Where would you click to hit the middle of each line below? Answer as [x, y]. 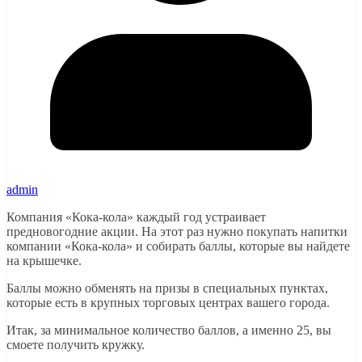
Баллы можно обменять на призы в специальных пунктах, [167, 288]
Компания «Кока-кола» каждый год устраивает [136, 217]
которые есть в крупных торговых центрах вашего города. [168, 302]
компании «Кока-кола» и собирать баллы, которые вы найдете [178, 246]
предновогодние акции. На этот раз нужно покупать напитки [177, 231]
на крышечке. [44, 260]
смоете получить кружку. [76, 344]
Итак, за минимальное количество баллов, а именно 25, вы [169, 330]
